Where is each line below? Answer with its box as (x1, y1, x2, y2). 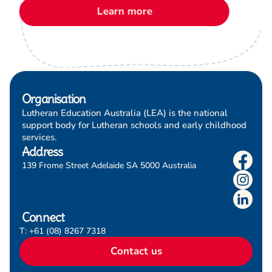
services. (22, 131, 57, 143)
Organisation (22, 91, 86, 106)
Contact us (110, 244, 162, 258)
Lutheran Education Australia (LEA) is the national (22, 107, 228, 119)
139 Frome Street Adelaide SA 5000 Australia (22, 160, 196, 171)
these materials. (20, 5, 86, 18)
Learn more (97, 4, 152, 18)
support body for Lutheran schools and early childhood (22, 119, 246, 131)
